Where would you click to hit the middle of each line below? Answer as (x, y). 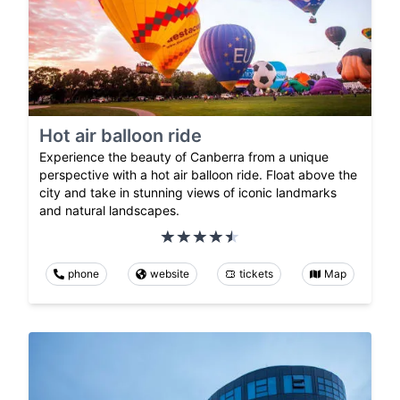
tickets (257, 273)
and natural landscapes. (109, 210)
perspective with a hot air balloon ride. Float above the (198, 174)
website (169, 273)
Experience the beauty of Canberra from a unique (184, 156)
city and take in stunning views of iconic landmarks (188, 192)
